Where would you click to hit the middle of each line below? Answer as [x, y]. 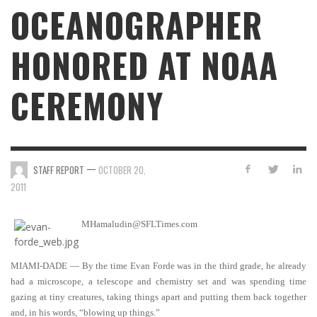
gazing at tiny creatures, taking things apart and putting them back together [158, 297]
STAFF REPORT [59, 169]
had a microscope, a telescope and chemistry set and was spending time [158, 281]
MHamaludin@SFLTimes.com [139, 224]
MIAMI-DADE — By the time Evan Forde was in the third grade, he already [158, 266]
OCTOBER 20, [122, 169]
